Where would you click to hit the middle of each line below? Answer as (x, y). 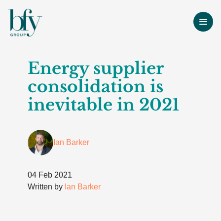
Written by (46, 187)
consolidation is (95, 87)
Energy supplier (95, 68)
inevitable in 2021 (103, 105)
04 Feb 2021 (50, 175)
